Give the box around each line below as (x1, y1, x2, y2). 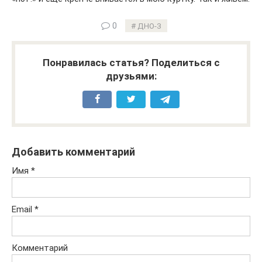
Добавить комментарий (12, 146, 135, 158)
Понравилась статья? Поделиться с (42, 57, 220, 69)
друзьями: (105, 70, 157, 82)
